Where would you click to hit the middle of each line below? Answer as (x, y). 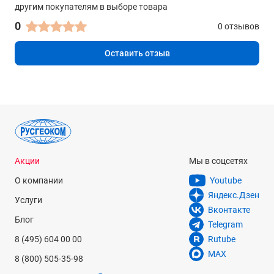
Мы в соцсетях (218, 161)
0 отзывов (239, 26)
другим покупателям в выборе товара (91, 7)
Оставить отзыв (137, 53)
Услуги (28, 200)
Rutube (222, 239)
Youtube (226, 180)
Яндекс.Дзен (234, 195)
